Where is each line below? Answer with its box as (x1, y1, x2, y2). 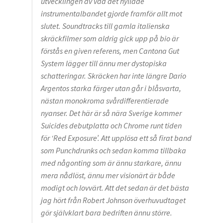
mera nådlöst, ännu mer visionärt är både (40, 170, 175, 181)
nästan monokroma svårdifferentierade (40, 96, 169, 106)
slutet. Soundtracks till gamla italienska (40, 21, 170, 31)
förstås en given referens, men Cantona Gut (40, 46, 179, 56)
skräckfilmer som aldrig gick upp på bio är (40, 33, 179, 44)
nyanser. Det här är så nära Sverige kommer (40, 108, 182, 118)
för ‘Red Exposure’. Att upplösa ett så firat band (40, 133, 192, 143)
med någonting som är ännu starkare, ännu (40, 158, 181, 168)
